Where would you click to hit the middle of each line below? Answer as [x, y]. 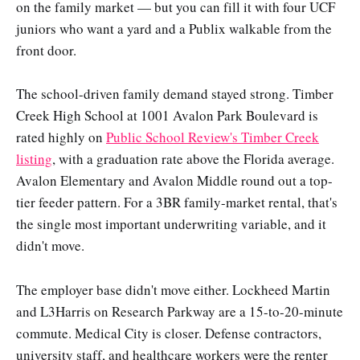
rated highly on [61, 137]
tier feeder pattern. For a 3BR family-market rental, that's [177, 202]
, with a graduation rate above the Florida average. [193, 159]
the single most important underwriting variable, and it [171, 224]
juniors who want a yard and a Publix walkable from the [174, 29]
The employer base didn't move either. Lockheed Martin [173, 289]
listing [34, 159]
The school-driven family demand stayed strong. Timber [175, 94]
